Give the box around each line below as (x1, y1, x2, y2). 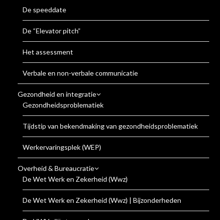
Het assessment (23, 47, 74, 56)
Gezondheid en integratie (18, 89, 97, 98)
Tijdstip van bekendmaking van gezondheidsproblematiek (23, 121, 198, 130)
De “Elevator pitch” (23, 26, 81, 35)
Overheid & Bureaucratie (18, 164, 95, 172)
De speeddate (23, 5, 67, 14)
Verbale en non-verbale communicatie (23, 68, 138, 77)
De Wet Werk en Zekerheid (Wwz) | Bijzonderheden (23, 195, 182, 204)
